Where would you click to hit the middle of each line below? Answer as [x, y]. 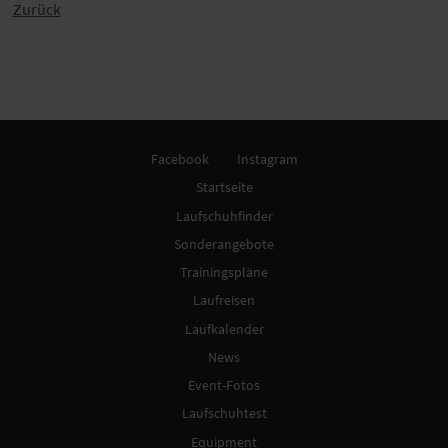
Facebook [179, 159]
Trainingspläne [224, 272]
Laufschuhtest [224, 413]
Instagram [267, 159]
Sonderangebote [224, 243]
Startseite [224, 187]
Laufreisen [224, 300]
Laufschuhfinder [224, 215]
